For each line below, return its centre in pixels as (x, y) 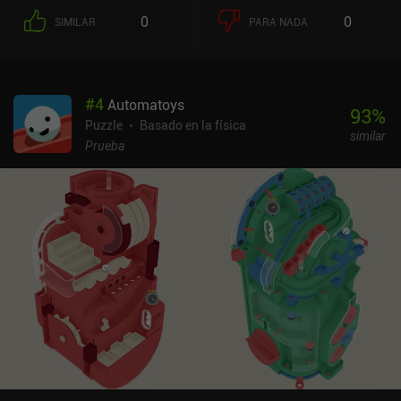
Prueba (105, 145)
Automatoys (146, 104)
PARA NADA (278, 21)
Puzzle (104, 124)
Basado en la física (193, 124)
